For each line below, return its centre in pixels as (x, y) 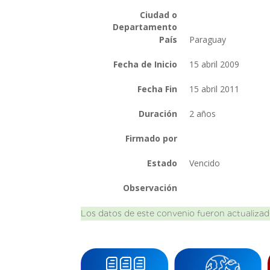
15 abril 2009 (216, 64)
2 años (204, 113)
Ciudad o (159, 14)
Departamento (145, 27)
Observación (150, 187)
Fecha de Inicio (146, 64)
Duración (158, 113)
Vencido (206, 163)
